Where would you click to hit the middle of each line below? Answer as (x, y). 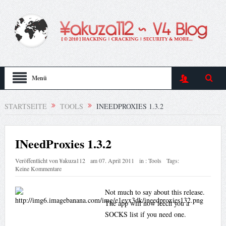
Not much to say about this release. (155, 192)
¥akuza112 (72, 161)
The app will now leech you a (147, 203)
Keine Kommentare (38, 169)
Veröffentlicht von (37, 161)
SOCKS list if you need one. (145, 214)
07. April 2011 (116, 161)
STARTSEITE (25, 106)
